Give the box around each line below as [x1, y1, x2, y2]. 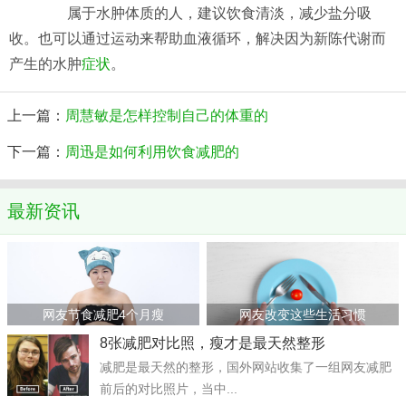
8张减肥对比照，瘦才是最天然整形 [100, 335, 325, 352]
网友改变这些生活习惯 [239, 307, 367, 323]
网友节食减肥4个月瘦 [42, 307, 164, 323]
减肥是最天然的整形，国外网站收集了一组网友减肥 [100, 360, 391, 375]
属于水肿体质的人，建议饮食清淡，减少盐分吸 [38, 5, 372, 22]
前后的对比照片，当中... [100, 382, 237, 397]
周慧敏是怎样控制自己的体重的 [65, 108, 268, 124]
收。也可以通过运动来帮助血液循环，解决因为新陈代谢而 [9, 31, 386, 47]
